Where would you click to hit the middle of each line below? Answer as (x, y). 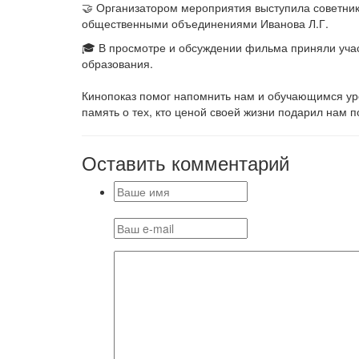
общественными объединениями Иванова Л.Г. (205, 23)
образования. (117, 63)
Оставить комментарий (186, 162)
